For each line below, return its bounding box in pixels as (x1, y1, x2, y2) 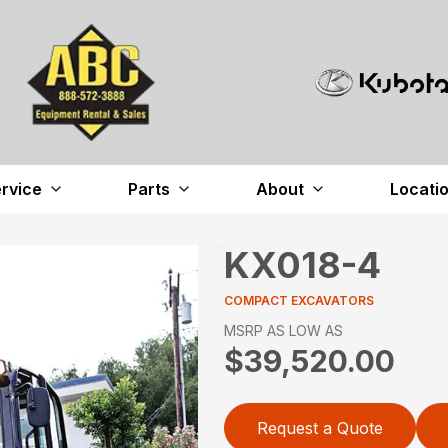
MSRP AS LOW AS (224, 321, 343, 339)
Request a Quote (257, 417, 383, 438)
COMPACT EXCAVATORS (224, 292, 374, 308)
